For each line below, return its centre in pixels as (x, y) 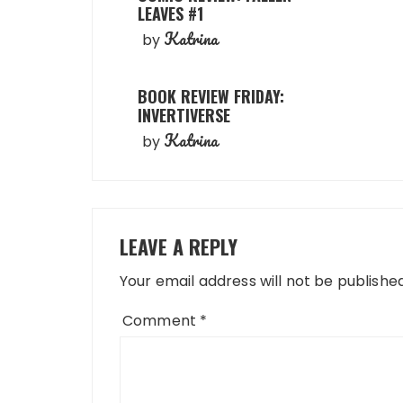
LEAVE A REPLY (179, 246)
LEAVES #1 (170, 13)
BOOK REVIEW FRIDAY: (211, 96)
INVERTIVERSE (184, 115)
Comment (161, 321)
